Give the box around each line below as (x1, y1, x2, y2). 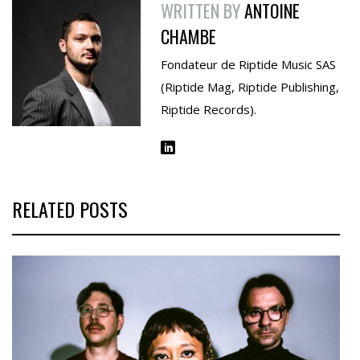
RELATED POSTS (12, 194, 128, 224)
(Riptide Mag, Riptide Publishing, (161, 79, 339, 96)
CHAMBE (161, 23, 216, 50)
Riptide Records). (161, 101, 256, 118)
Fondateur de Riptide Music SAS (161, 56, 336, 73)
